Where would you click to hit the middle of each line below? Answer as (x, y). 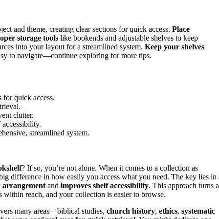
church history (131, 211)
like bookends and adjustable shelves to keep (128, 38)
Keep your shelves (175, 46)
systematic (198, 211)
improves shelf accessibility (105, 186)
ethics (168, 211)
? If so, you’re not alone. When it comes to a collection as (110, 168)
